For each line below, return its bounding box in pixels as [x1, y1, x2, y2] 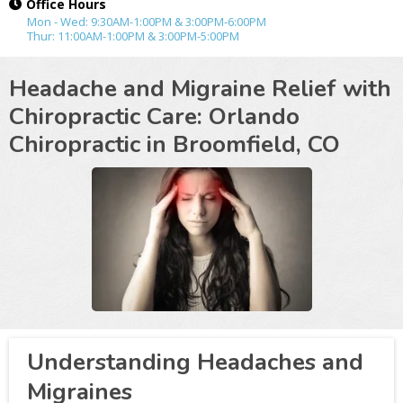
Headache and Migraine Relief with [9, 73, 391, 104]
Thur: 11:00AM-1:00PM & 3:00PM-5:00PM [27, 28, 239, 44]
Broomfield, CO [173, 129, 340, 160]
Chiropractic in [9, 129, 166, 160]
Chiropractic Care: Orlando [9, 101, 300, 132]
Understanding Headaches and [27, 346, 363, 378]
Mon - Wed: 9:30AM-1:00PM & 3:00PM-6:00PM [27, 13, 266, 30]
